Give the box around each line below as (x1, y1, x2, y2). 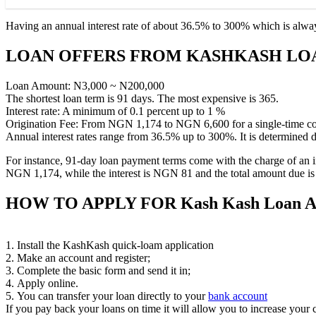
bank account (208, 290, 267, 303)
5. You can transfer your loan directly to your (6, 290, 208, 303)
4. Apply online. (6, 277, 78, 290)
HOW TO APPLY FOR (6, 193, 181, 212)
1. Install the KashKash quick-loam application (6, 239, 214, 252)
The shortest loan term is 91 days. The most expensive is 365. (6, 92, 279, 104)
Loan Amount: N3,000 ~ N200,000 (6, 79, 164, 92)
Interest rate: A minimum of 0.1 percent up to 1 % (6, 104, 225, 117)
